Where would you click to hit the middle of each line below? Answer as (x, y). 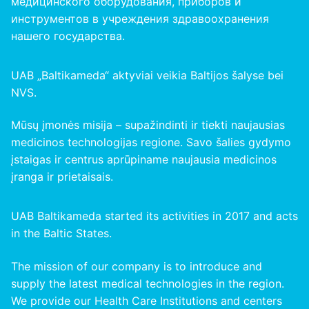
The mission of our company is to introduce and (137, 266)
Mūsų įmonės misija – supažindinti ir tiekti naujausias (148, 125)
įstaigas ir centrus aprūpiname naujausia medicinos (144, 160)
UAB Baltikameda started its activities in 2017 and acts (154, 216)
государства (88, 36)
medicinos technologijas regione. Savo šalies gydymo (151, 142)
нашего (32, 36)
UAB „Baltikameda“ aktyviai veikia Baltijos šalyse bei (147, 75)
